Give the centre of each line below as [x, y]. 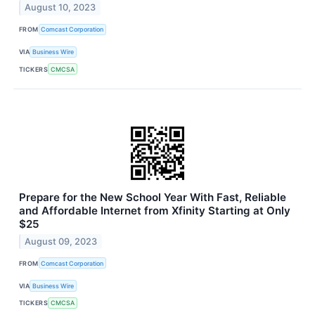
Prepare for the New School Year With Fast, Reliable [153, 198]
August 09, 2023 [61, 242]
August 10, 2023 [60, 8]
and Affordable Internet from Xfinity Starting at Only [155, 211]
